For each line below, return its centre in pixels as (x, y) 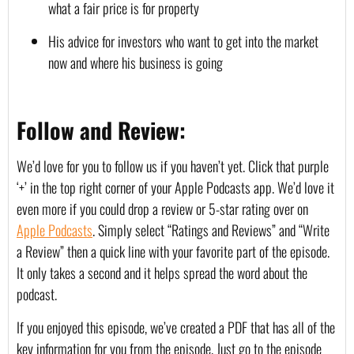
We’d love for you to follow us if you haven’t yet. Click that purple (173, 166)
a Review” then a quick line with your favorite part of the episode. (173, 252)
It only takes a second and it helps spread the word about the (162, 273)
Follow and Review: (101, 130)
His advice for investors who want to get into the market (183, 41)
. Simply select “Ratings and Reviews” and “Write (211, 230)
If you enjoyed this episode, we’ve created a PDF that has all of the (176, 327)
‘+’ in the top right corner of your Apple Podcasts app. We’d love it (175, 188)
